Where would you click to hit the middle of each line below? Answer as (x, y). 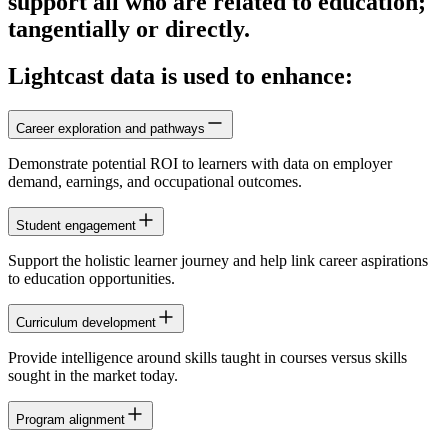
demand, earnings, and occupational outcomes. (155, 181)
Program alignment (70, 419)
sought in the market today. (93, 375)
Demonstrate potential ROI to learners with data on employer (200, 163)
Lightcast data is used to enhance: (180, 76)
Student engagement (76, 225)
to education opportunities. (91, 278)
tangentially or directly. (129, 29)
